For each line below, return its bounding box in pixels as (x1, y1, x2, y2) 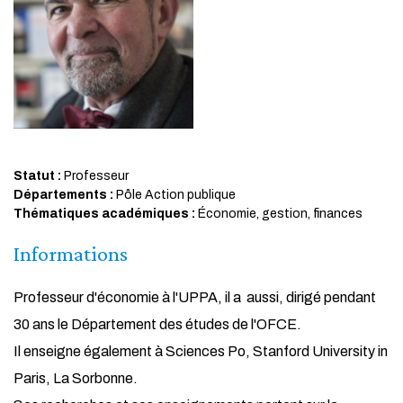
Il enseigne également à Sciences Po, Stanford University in (13, 344, 388, 359)
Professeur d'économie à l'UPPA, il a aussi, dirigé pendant (13, 290, 376, 305)
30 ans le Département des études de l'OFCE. (13, 317, 301, 332)
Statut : (13, 169, 61, 183)
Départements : (13, 188, 113, 201)
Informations (13, 241, 128, 265)
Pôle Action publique (113, 188, 236, 201)
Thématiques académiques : (13, 207, 195, 220)
